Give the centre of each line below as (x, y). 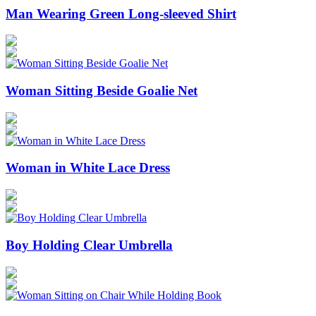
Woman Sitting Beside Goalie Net (102, 90)
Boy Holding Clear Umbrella (89, 245)
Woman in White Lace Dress (88, 168)
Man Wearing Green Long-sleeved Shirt (121, 13)
